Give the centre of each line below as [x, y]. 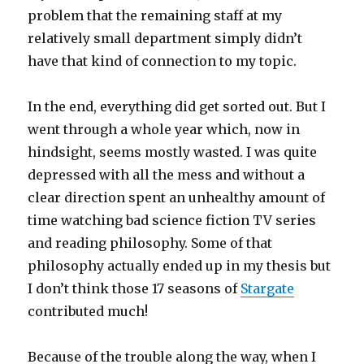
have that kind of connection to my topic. [162, 61]
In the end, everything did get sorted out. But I [177, 107]
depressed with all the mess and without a [167, 175]
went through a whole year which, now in [164, 130]
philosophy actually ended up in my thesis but [180, 266]
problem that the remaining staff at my [155, 16]
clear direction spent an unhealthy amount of [177, 198]
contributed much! [88, 312]
